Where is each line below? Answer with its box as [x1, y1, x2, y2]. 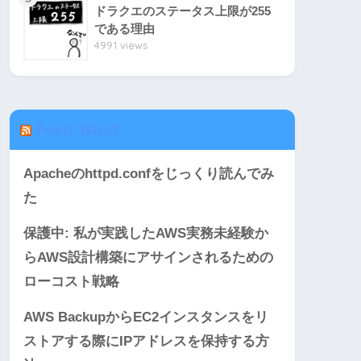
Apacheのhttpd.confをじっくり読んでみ [23, 165, 274, 181]
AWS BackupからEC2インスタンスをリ [23, 309, 268, 325]
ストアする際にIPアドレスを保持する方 [23, 333, 269, 349]
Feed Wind [36, 120, 118, 139]
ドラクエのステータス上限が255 [94, 3, 271, 18]
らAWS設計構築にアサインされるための [23, 249, 273, 265]
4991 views [94, 38, 147, 52]
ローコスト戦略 [23, 273, 119, 289]
